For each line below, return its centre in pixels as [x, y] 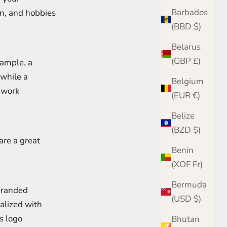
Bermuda [189, 184]
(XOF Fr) [198, 164]
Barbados [190, 12]
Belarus [186, 47]
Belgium [187, 81]
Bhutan [185, 219]
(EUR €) [196, 95]
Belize [183, 116]
